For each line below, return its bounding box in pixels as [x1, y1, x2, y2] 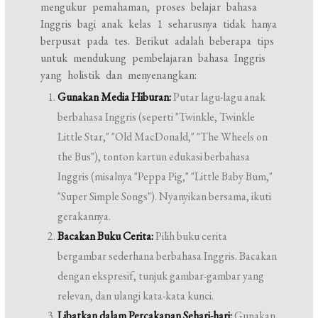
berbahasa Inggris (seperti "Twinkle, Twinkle [57, 109, 256, 125]
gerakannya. [57, 209, 111, 224]
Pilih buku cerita [153, 229, 228, 244]
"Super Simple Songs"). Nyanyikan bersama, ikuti [57, 189, 272, 204]
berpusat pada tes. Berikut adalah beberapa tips [40, 33, 275, 49]
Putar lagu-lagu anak [171, 89, 266, 105]
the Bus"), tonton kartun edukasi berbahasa [57, 149, 251, 165]
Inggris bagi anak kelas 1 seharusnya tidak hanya [40, 16, 278, 32]
